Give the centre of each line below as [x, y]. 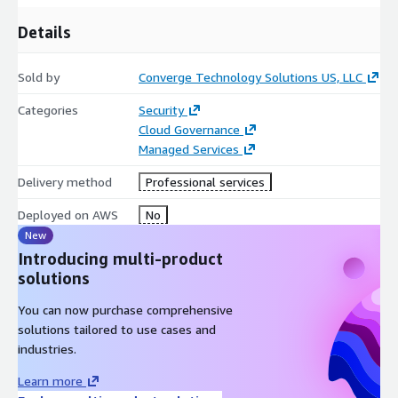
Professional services [205, 181]
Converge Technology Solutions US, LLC [250, 76]
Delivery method [65, 181]
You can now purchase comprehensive [125, 309]
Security [161, 109]
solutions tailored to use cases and [117, 329]
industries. [47, 348]
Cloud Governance [189, 129]
